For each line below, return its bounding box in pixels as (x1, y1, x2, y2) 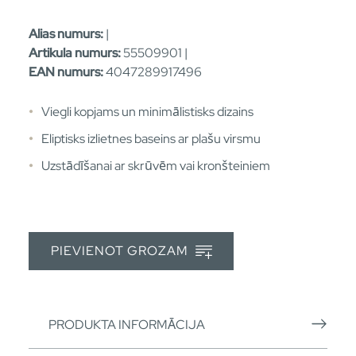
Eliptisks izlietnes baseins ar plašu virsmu (41, 130, 261, 147)
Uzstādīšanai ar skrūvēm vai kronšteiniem (41, 157, 270, 174)
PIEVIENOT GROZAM (50, 242, 192, 260)
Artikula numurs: (29, 44, 121, 61)
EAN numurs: (29, 63, 103, 80)
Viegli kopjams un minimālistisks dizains (41, 103, 253, 120)
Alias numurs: (29, 25, 103, 42)
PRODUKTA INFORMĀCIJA (48, 315, 205, 333)
